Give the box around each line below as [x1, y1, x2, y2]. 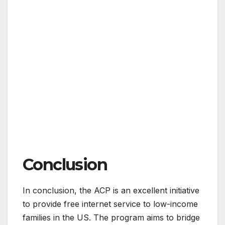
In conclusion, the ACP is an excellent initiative [23, 185, 199, 196]
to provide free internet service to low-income [23, 199, 198, 209]
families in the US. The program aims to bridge [23, 212, 200, 223]
